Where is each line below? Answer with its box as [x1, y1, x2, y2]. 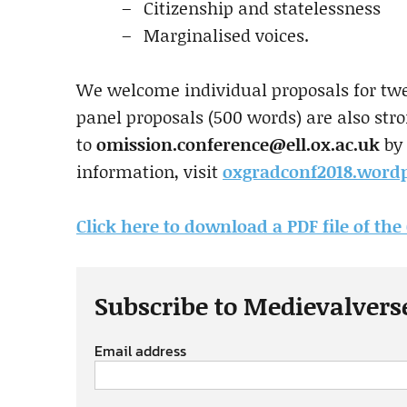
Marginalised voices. [144, 23, 309, 47]
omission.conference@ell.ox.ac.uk [96, 132, 380, 156]
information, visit [76, 159, 223, 184]
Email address [94, 340, 186, 362]
